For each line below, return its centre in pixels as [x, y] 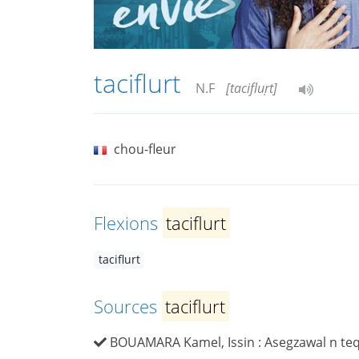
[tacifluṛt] [252, 89]
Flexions [128, 223]
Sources [128, 307]
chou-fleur [145, 149]
